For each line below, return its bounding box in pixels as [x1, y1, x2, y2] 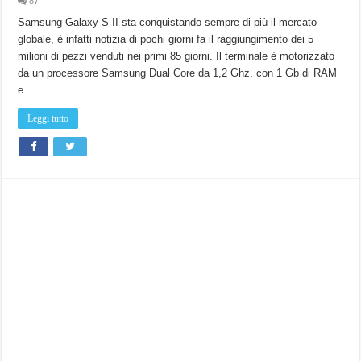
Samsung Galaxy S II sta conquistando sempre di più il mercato [18, 15, 317, 28]
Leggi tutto [27, 112, 69, 124]
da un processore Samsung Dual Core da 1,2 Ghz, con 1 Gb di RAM [18, 66, 338, 79]
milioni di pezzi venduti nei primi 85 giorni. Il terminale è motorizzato [18, 49, 335, 62]
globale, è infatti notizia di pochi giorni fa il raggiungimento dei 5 [18, 32, 314, 45]
